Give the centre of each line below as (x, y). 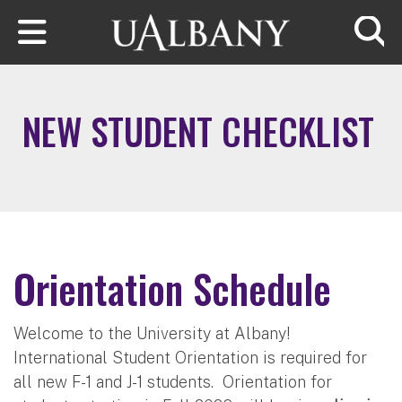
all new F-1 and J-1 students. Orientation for (173, 381)
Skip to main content (80, 13)
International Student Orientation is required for (190, 357)
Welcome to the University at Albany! (152, 333)
